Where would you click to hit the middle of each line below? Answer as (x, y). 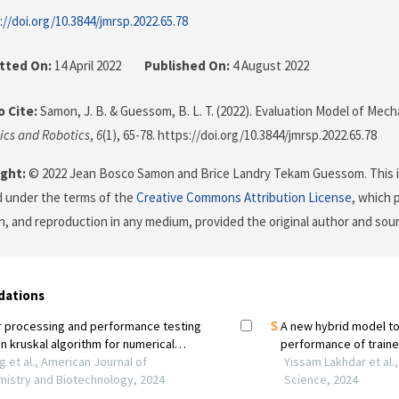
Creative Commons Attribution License (244, 198)
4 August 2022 (269, 66)
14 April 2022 (88, 66)
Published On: (187, 66)
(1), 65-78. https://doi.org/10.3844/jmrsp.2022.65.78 (240, 135)
